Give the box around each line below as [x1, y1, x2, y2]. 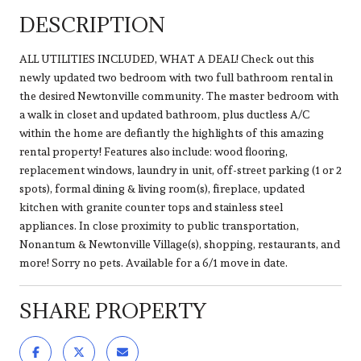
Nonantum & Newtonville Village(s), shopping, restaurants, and [19, 237, 340, 251]
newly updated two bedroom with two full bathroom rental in [19, 70, 334, 84]
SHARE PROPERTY [19, 297, 206, 324]
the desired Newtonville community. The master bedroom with [19, 89, 339, 102]
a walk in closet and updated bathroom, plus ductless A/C [19, 107, 309, 121]
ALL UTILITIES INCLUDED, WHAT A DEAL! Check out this [19, 52, 314, 65]
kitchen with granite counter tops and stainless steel [19, 200, 283, 214]
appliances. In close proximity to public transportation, [19, 218, 299, 232]
